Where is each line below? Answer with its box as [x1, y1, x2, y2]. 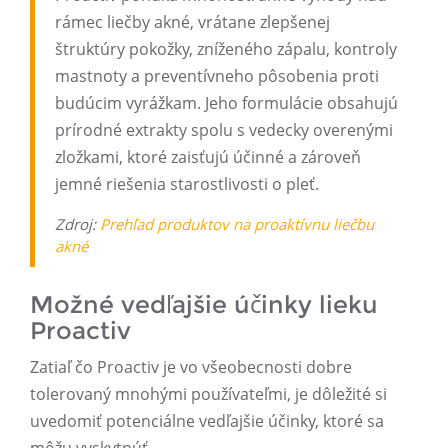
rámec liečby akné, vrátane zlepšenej [55, 11, 330, 34]
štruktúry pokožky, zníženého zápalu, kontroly [55, 38, 397, 61]
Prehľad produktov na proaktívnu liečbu [100, 214, 374, 235]
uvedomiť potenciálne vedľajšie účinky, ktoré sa [30, 410, 384, 433]
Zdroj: [55, 214, 100, 235]
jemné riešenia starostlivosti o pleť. [55, 173, 319, 196]
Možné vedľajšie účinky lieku [30, 290, 378, 320]
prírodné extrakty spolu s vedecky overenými [55, 119, 393, 142]
